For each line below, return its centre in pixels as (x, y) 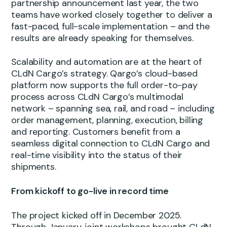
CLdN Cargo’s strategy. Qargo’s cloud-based (104, 74)
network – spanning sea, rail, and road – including (113, 109)
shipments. (34, 167)
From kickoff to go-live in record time (90, 191)
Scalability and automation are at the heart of (107, 62)
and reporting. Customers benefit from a (96, 132)
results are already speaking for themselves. (102, 38)
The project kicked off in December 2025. (97, 215)
